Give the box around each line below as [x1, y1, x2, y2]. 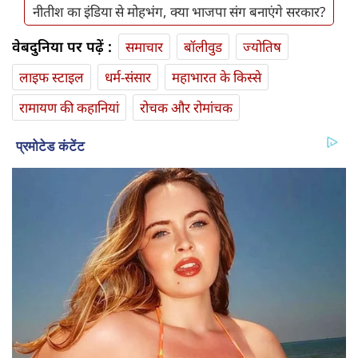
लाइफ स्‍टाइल [19, 67, 84, 86]
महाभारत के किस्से [172, 67, 261, 86]
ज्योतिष [243, 37, 281, 56]
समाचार [125, 37, 163, 56]
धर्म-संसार [105, 67, 151, 86]
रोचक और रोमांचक [140, 97, 233, 117]
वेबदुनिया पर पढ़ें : [12, 36, 112, 56]
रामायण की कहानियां [19, 97, 119, 117]
